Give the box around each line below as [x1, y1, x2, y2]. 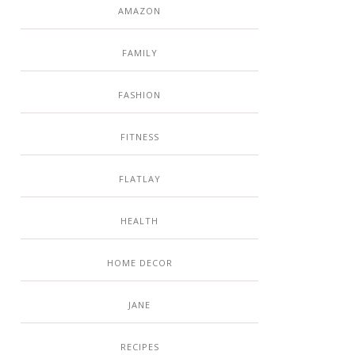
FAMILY [121, 46, 158, 59]
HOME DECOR [106, 256, 173, 269]
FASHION [118, 88, 161, 101]
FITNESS [120, 130, 159, 143]
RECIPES [120, 340, 159, 353]
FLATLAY [118, 172, 161, 185]
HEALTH [120, 214, 158, 227]
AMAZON [118, 4, 161, 17]
